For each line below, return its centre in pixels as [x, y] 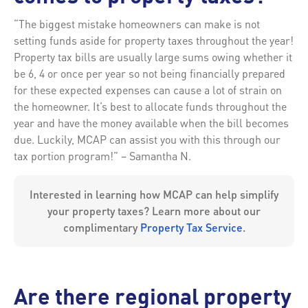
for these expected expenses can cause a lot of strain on [148, 89]
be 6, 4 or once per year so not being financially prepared [150, 73]
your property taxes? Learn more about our [154, 210]
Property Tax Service [191, 227]
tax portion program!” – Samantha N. [102, 155]
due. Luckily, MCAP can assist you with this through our [147, 139]
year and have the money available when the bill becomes [151, 122]
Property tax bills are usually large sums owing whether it [153, 56]
